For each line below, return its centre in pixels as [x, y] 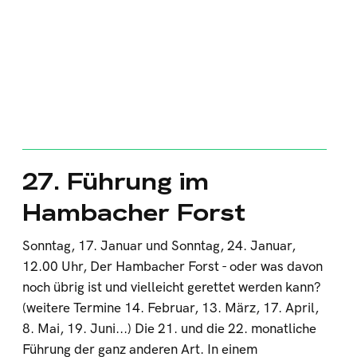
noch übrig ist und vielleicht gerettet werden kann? [172, 288]
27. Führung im [116, 181]
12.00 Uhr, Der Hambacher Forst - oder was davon [173, 267]
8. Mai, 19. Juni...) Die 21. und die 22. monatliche [170, 329]
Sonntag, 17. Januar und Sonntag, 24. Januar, [159, 246]
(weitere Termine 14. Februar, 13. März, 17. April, [171, 308]
